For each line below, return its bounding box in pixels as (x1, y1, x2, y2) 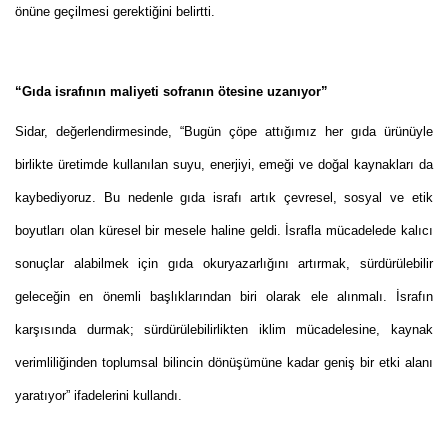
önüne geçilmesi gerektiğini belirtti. (15, 4, 215, 20)
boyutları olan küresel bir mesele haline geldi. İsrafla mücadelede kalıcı (15, 223, 433, 239)
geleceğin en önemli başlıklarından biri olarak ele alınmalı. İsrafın (15, 289, 433, 305)
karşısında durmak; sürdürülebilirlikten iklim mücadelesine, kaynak (15, 322, 433, 338)
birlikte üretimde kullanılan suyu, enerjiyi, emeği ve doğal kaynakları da (15, 157, 433, 173)
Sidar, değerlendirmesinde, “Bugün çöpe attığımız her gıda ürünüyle (15, 124, 433, 140)
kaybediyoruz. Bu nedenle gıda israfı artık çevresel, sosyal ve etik (15, 190, 433, 206)
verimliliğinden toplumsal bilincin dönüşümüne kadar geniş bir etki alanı (15, 355, 433, 371)
